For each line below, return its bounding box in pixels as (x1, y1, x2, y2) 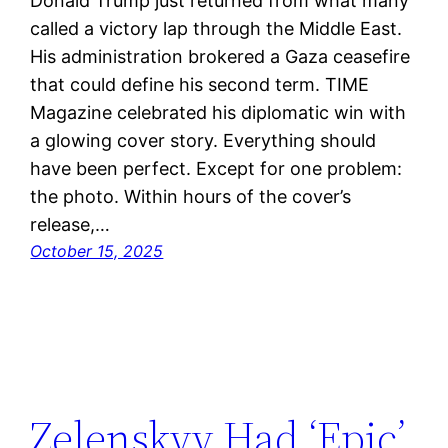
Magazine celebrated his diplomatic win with (30, 101, 407, 123)
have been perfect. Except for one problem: (30, 157, 403, 179)
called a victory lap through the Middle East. (30, 17, 403, 39)
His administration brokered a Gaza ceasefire (30, 45, 411, 67)
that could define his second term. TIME (30, 73, 370, 95)
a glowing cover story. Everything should (30, 129, 377, 151)
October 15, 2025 (30, 240, 164, 261)
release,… (30, 213, 111, 235)
